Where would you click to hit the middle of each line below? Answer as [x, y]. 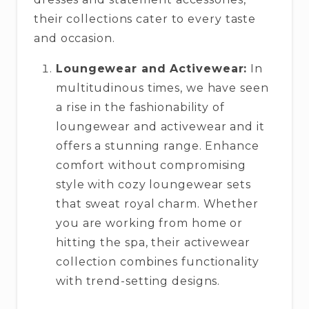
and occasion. [74, 39]
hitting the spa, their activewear [153, 243]
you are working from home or [150, 223]
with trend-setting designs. [138, 281]
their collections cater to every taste [145, 19]
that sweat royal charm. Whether [157, 204]
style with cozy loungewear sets [153, 185]
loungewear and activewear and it [160, 127]
